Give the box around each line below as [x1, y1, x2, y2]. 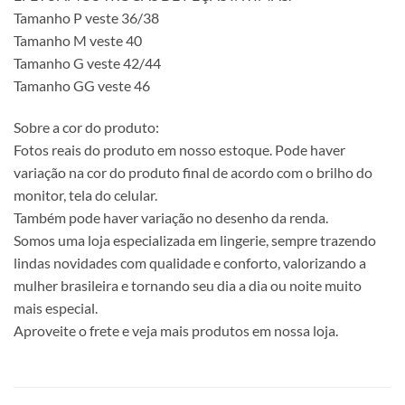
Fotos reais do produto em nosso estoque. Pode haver [14, 140, 345, 158]
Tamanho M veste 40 [14, 31, 142, 49]
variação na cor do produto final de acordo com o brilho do [14, 163, 372, 181]
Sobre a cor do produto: [14, 118, 159, 136]
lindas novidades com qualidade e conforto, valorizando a [14, 253, 366, 271]
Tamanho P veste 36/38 [14, 8, 159, 26]
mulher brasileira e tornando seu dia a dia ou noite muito [14, 276, 362, 294]
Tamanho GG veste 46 [14, 76, 150, 94]
